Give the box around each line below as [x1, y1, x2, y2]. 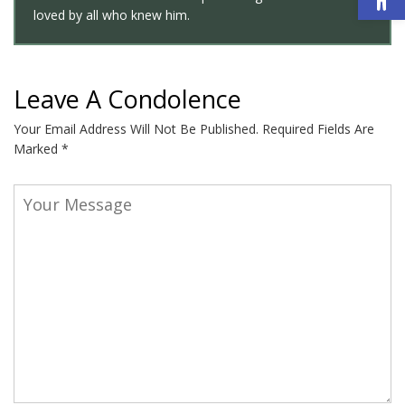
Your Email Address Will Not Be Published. [14, 120, 259, 138]
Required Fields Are [259, 120, 374, 138]
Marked [14, 140, 61, 158]
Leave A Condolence [14, 81, 241, 116]
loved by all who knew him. [33, 5, 190, 24]
